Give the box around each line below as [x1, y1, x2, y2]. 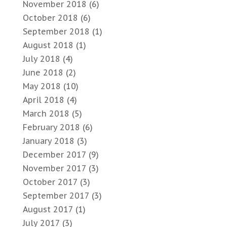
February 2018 [22, 122, 80, 133]
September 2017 [22, 191, 89, 201]
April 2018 [22, 95, 64, 105]
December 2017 [22, 149, 86, 160]
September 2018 [22, 26, 90, 37]
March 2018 [22, 108, 69, 119]
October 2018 [22, 13, 78, 23]
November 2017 [22, 163, 86, 174]
